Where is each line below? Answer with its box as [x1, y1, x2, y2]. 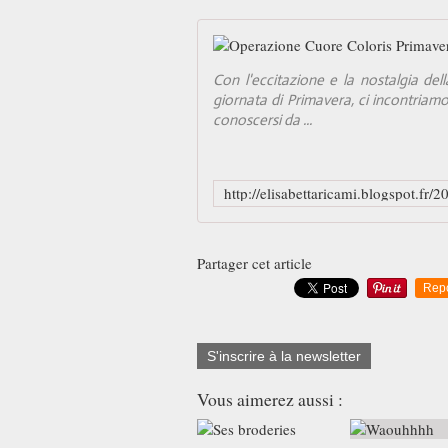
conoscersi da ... [213, 110, 312, 129]
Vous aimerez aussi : [197, 387, 343, 411]
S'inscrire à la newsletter [207, 348, 361, 364]
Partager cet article [197, 253, 312, 273]
